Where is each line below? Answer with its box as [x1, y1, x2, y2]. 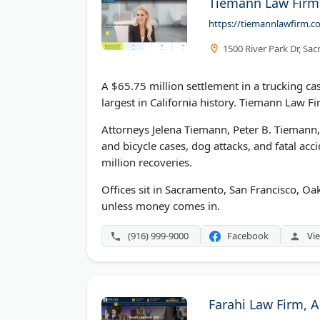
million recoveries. [101, 155, 192, 170]
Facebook [227, 229, 269, 243]
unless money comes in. [101, 199, 220, 214]
